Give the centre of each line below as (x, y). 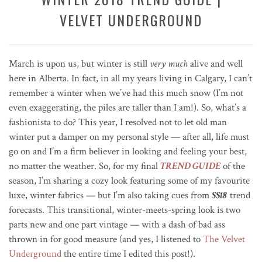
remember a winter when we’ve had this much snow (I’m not (126, 93)
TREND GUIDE (190, 166)
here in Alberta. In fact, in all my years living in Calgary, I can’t (130, 78)
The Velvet (224, 239)
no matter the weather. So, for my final (85, 166)
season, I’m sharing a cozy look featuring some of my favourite (129, 180)
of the (233, 166)
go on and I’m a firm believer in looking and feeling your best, (128, 151)
